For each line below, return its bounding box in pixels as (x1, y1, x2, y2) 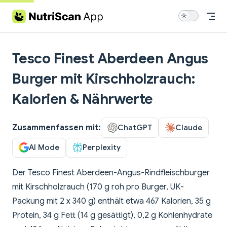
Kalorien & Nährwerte (12, 90, 153, 108)
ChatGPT (118, 122, 152, 132)
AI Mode (29, 142, 59, 153)
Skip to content (12, 10, 60, 18)
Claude (175, 122, 202, 132)
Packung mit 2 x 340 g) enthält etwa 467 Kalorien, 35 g (12, 196, 211, 207)
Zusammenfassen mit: (12, 122, 101, 133)
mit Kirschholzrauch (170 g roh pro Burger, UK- (12, 182, 184, 193)
